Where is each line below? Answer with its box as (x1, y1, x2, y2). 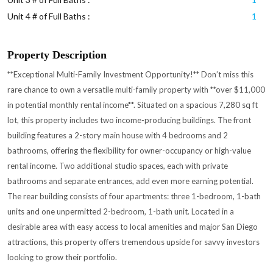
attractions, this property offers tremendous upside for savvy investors (7, 236, 260, 247)
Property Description (7, 48, 107, 61)
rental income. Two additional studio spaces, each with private (7, 160, 228, 171)
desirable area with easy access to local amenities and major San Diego (7, 221, 258, 232)
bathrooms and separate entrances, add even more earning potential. (7, 175, 253, 186)
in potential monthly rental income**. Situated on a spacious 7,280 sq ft (7, 99, 258, 110)
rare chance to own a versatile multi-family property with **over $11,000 (7, 84, 265, 94)
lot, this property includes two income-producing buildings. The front (7, 115, 251, 125)
